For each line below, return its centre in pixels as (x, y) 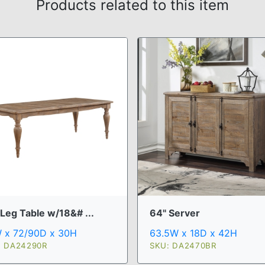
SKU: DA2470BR (183, 245)
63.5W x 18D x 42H (193, 233)
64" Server (175, 213)
